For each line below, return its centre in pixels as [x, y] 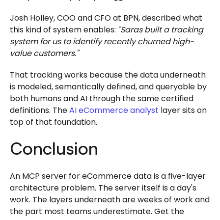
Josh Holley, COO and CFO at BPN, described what [106, 18]
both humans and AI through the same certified [102, 98]
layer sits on [183, 110]
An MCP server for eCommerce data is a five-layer [108, 176]
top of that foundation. [54, 122]
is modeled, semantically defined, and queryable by [108, 86]
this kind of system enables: [64, 29]
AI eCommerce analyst [114, 110]
